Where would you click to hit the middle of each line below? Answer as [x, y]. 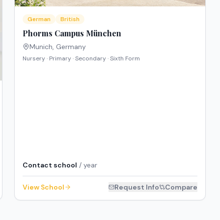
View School [44, 187]
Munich [41, 46]
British [70, 19]
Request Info [137, 187]
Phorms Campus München [72, 33]
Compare [181, 187]
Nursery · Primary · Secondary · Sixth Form [82, 58]
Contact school [50, 165]
